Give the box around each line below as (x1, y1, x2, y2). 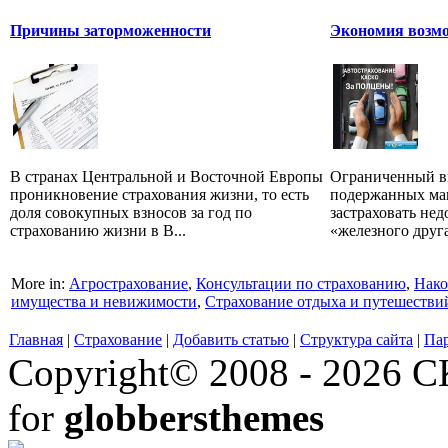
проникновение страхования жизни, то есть (10, 185, 309, 203)
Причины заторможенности (10, 21, 211, 39)
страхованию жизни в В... (10, 221, 186, 239)
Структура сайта (300, 331, 413, 349)
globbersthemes (64, 396, 324, 440)
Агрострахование (69, 275, 188, 293)
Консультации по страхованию (196, 275, 406, 293)
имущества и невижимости (11, 293, 197, 311)
